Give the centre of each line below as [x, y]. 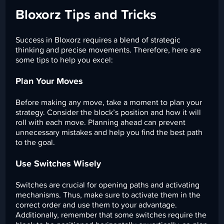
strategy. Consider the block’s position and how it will [108, 113]
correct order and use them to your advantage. [96, 205]
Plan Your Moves [49, 82]
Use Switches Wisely [58, 164]
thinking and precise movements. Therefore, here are [108, 50]
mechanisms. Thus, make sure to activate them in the [108, 195]
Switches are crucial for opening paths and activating [108, 185]
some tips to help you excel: [64, 60]
